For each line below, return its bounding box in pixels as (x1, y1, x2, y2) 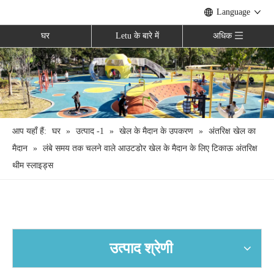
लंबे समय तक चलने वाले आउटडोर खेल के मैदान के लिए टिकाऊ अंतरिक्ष (43, 143, 257, 153)
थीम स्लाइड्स (12, 160, 53, 170)
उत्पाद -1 (76, 126, 104, 136)
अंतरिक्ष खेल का (209, 126, 256, 136)
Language (217, 7, 250, 17)
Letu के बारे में (115, 31, 159, 40)
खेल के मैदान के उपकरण (119, 126, 193, 136)
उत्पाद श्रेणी (109, 240, 172, 256)
